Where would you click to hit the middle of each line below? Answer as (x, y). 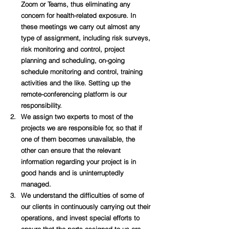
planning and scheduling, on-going (74, 60)
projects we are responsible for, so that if (83, 128)
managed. (37, 184)
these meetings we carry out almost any (82, 27)
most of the (117, 117)
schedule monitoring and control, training (83, 72)
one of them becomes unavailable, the (79, 139)
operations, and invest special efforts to (81, 218)
